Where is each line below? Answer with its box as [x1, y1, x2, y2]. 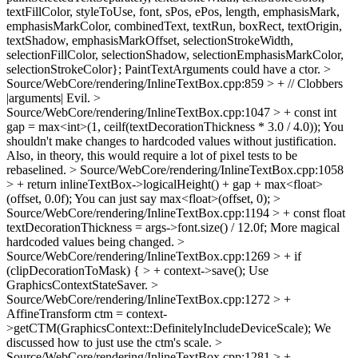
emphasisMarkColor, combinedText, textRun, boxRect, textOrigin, [6, 19, 342, 33]
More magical [267, 221, 340, 234]
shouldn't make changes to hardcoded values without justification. [6, 134, 336, 148]
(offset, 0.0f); [6, 192, 72, 205]
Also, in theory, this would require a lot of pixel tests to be [6, 149, 297, 162]
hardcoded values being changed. [6, 235, 177, 249]
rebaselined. [6, 163, 70, 177]
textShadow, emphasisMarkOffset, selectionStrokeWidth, [6, 34, 293, 47]
